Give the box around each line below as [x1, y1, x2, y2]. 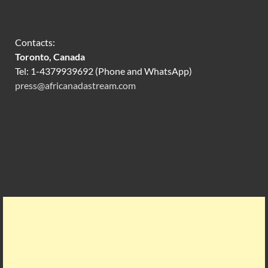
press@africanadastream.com [15, 80, 136, 92]
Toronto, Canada [15, 51, 85, 63]
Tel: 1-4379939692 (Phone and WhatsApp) [15, 65, 192, 77]
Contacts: [15, 36, 55, 48]
